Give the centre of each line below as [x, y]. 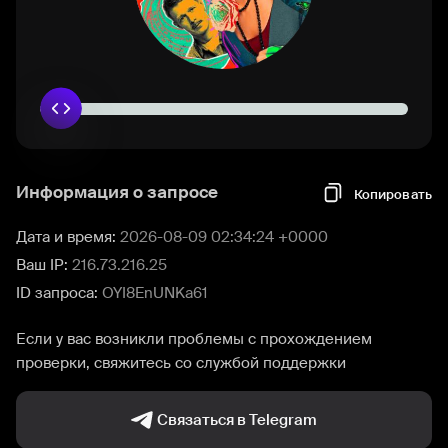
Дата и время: [68, 237]
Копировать [392, 194]
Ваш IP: [44, 265]
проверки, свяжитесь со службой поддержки [181, 363]
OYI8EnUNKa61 [155, 293]
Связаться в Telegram [237, 420]
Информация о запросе [117, 192]
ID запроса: [59, 293]
